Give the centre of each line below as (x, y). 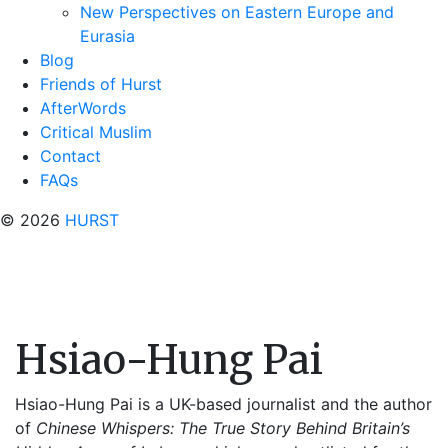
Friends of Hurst (101, 84)
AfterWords (83, 108)
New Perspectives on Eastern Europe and (237, 12)
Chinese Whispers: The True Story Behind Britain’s (223, 428)
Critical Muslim (96, 132)
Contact (70, 156)
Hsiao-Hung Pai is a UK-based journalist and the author (223, 404)
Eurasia (107, 36)
